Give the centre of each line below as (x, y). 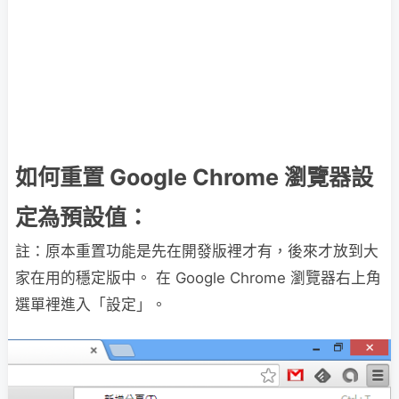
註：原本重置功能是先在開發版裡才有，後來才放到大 (197, 251)
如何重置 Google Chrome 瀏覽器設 (194, 177)
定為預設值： (82, 217)
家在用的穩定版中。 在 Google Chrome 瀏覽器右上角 (198, 278)
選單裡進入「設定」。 (91, 305)
